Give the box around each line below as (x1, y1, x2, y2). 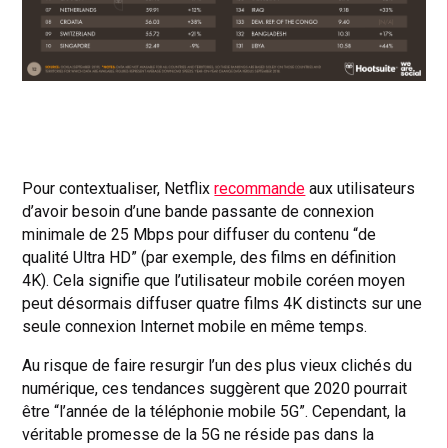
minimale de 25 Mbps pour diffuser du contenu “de (22, 224, 377, 244)
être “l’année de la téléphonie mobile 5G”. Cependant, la (22, 401, 407, 421)
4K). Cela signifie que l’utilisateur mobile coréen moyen (22, 270, 406, 290)
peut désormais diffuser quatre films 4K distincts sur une (22, 293, 423, 313)
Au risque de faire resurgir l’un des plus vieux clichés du (22, 355, 413, 375)
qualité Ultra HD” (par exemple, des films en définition (22, 247, 397, 267)
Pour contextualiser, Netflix (22, 178, 215, 198)
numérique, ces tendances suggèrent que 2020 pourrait (22, 378, 408, 398)
